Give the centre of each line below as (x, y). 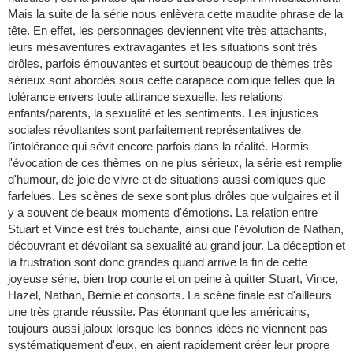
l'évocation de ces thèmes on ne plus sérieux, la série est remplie (175, 163)
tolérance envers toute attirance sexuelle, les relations (145, 97)
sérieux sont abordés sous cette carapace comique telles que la (171, 80)
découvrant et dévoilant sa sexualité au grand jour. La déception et (176, 246)
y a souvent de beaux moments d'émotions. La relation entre (163, 213)
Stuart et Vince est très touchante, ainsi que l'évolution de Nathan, (176, 229)
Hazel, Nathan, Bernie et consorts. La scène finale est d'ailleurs (170, 295)
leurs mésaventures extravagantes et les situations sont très (163, 47)
